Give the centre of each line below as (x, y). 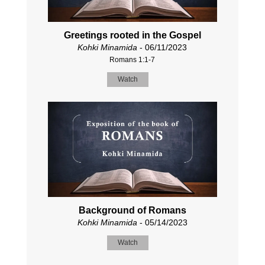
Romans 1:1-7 (132, 59)
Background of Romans (132, 211)
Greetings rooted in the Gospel (132, 35)
